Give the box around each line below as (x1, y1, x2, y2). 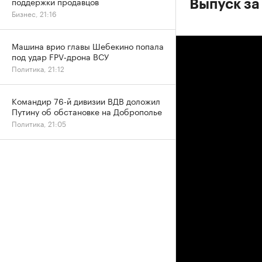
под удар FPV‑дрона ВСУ (12, 50, 109, 63)
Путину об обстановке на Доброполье (12, 105, 162, 118)
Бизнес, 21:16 (12, 8, 57, 19)
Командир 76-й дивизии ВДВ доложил (12, 94, 160, 107)
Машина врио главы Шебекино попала (12, 39, 164, 52)
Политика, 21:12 (12, 63, 64, 74)
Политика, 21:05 (12, 118, 66, 129)
